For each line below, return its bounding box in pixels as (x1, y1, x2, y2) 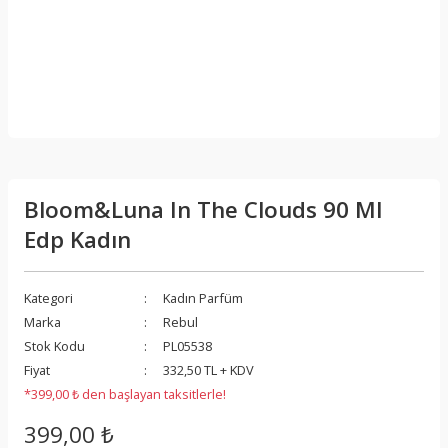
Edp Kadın (24, 223, 131, 255)
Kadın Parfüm (163, 288, 243, 307)
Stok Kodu (24, 336, 85, 355)
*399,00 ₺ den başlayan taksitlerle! (24, 384, 226, 403)
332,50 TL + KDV (163, 360, 254, 379)
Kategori (24, 288, 73, 307)
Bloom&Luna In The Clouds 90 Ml (24, 193, 382, 225)
